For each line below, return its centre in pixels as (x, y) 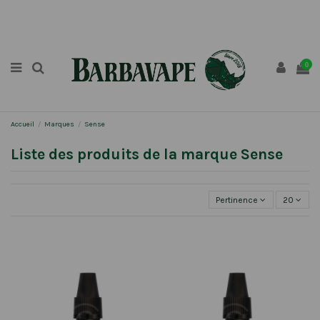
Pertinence (237, 200)
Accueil (22, 124)
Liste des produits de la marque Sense (147, 154)
